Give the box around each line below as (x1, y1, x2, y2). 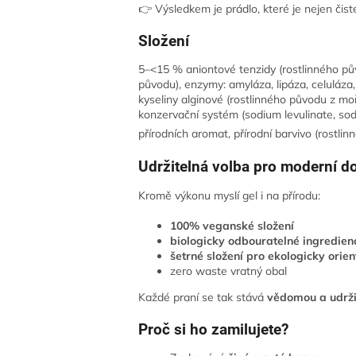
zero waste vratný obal (170, 263, 288, 278)
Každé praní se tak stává (138, 289, 268, 304)
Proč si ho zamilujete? (138, 320, 289, 339)
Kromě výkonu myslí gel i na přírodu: (138, 188, 321, 203)
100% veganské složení (170, 218, 295, 233)
